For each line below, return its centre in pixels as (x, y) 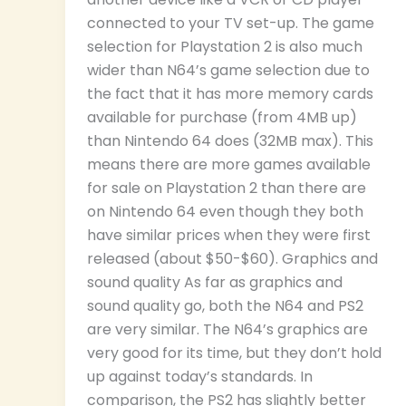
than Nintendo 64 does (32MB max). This (230, 141)
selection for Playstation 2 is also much (225, 47)
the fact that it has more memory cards (230, 94)
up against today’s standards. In (200, 377)
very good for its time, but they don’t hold (234, 353)
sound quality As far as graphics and (215, 283)
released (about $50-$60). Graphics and (232, 259)
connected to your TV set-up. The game (231, 24)
